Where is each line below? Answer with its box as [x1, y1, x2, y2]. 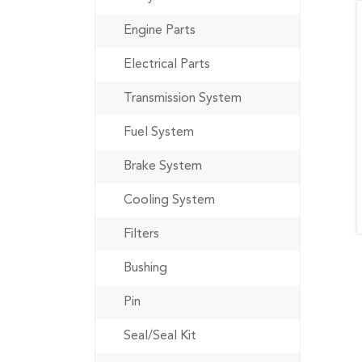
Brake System [124, 160, 202, 173]
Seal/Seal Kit [124, 330, 196, 343]
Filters [124, 228, 159, 241]
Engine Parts [124, 24, 196, 37]
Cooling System [124, 194, 215, 207]
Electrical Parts [124, 58, 210, 71]
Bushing [124, 262, 167, 275]
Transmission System [124, 92, 242, 105]
